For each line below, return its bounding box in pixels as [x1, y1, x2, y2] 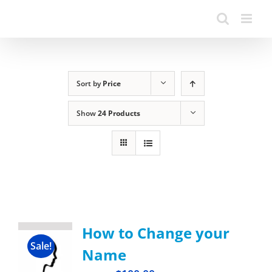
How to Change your [81, 223, 229, 243]
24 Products [97, 108, 140, 118]
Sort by [76, 78, 103, 89]
